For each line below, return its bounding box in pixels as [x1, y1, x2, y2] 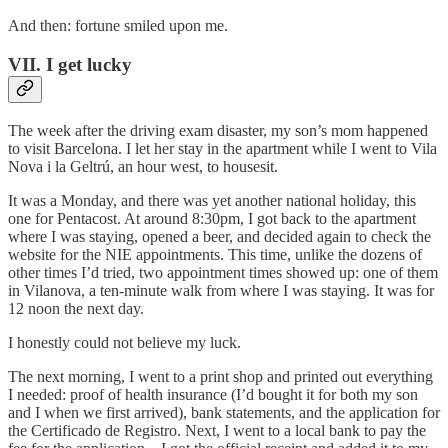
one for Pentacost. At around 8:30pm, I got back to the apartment [8, 209, 416, 227]
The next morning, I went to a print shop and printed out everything [8, 367, 433, 385]
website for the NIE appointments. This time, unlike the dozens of [8, 245, 422, 263]
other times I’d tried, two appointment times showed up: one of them [8, 263, 438, 281]
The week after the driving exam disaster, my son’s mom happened [8, 121, 428, 139]
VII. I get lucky [8, 53, 132, 75]
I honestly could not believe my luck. [8, 333, 241, 351]
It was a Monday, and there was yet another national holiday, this [8, 191, 416, 209]
